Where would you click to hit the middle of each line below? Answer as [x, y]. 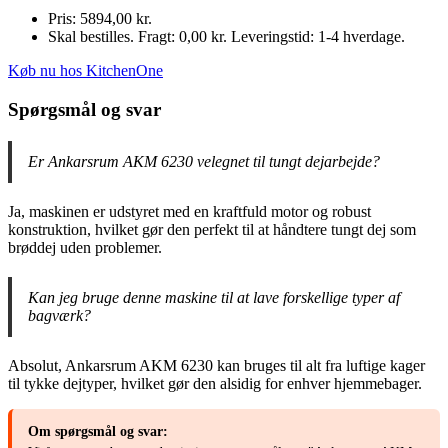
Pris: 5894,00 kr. [100, 19]
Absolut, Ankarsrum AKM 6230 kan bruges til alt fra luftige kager [216, 366]
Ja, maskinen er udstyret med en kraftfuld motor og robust [189, 212]
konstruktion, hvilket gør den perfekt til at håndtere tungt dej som [212, 230]
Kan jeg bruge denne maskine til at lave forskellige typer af [214, 298]
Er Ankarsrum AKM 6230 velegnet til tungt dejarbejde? [204, 162]
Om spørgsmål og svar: [98, 432]
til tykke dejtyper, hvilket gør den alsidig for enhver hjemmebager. [215, 384]
